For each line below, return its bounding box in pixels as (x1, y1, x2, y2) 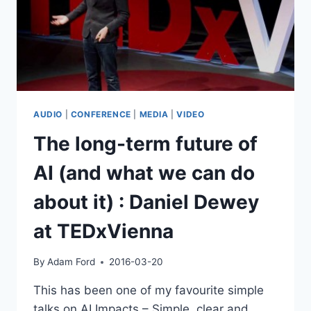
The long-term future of (33, 131, 258, 155)
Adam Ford (47, 256, 96, 268)
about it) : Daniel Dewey (33, 190, 259, 214)
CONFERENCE (70, 108, 131, 119)
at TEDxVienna (33, 219, 174, 243)
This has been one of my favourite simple (33, 283, 264, 298)
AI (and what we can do (33, 160, 255, 185)
